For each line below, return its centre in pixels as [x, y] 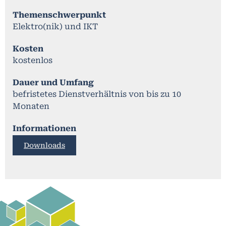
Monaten [31, 106]
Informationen [44, 128]
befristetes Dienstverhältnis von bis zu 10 [97, 94]
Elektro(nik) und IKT [55, 26]
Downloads [44, 145]
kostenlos [33, 60]
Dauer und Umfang [53, 82]
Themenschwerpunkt [59, 15]
